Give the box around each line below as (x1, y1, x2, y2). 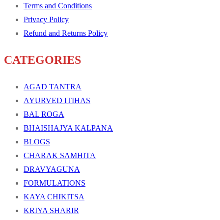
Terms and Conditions (24, 1, 92, 10)
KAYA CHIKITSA (24, 192, 84, 201)
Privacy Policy (24, 15, 69, 24)
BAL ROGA (24, 110, 64, 119)
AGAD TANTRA (24, 82, 82, 91)
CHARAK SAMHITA (24, 151, 96, 160)
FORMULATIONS (24, 179, 85, 188)
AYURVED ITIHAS (24, 96, 90, 105)
